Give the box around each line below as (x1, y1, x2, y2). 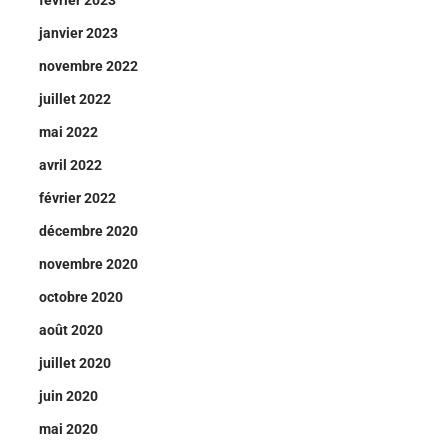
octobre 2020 (39, 289, 123, 305)
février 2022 (39, 190, 116, 206)
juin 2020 (39, 388, 98, 404)
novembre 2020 (39, 256, 138, 272)
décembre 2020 (39, 223, 138, 239)
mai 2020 (39, 421, 98, 437)
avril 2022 (39, 157, 102, 173)
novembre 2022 (39, 58, 138, 74)
